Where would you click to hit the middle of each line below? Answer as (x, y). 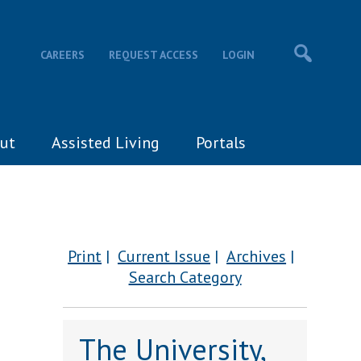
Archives (257, 256)
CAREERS (62, 55)
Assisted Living (106, 143)
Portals (221, 143)
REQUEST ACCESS (153, 55)
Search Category (185, 277)
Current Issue (164, 256)
